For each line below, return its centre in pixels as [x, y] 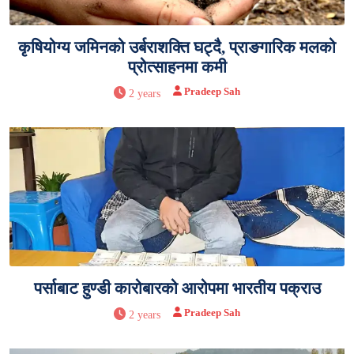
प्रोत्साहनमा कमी [177, 67]
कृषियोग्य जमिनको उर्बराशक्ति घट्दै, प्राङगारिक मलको [177, 47]
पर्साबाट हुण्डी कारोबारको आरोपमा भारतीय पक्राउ [177, 288]
